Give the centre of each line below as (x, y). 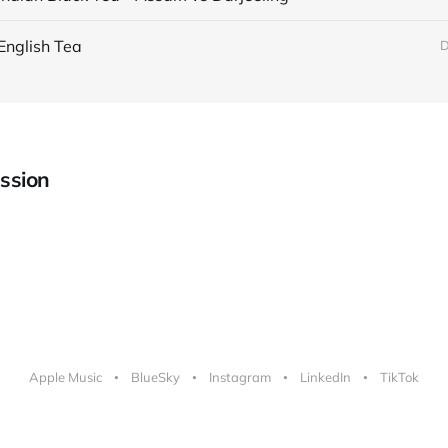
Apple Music (65, 377)
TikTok (399, 377)
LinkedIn (325, 377)
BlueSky (155, 377)
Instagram (240, 377)
